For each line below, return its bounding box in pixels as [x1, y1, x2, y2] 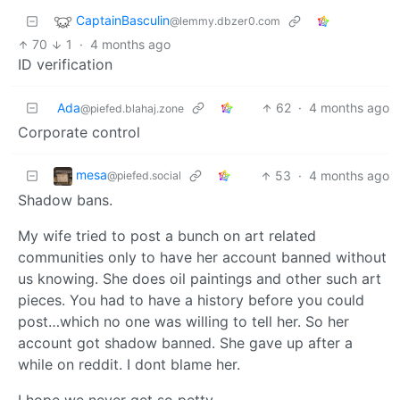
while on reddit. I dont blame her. [18, 355, 240, 374]
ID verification [18, 55, 112, 74]
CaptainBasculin [76, 12, 170, 29]
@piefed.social [107, 169, 181, 183]
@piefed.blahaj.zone [80, 102, 184, 116]
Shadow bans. [18, 191, 112, 210]
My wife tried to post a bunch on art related [18, 227, 316, 246]
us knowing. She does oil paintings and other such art [18, 270, 381, 288]
